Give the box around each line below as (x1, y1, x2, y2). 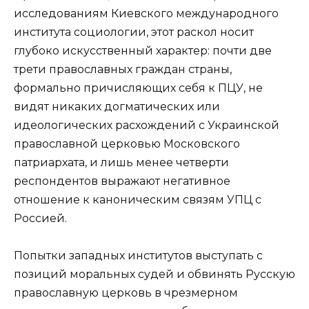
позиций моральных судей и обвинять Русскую (14, 267, 295, 281)
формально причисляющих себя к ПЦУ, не (14, 81, 263, 94)
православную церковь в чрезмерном (14, 286, 238, 299)
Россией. (14, 211, 67, 225)
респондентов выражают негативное (14, 174, 230, 188)
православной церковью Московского (14, 137, 240, 150)
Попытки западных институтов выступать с (14, 248, 263, 262)
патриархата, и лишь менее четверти (14, 155, 229, 169)
